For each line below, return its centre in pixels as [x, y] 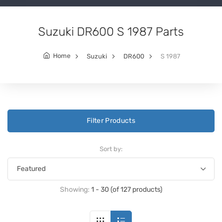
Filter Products [111, 120]
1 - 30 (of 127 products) [127, 189]
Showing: [75, 189]
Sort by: [111, 149]
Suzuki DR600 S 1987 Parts [111, 31]
